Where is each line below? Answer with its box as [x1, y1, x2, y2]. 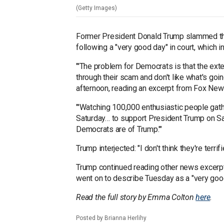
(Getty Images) [76, 4, 117, 12]
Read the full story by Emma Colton [76, 192, 196, 202]
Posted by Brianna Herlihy [76, 214, 146, 221]
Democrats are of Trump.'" [76, 124, 164, 134]
